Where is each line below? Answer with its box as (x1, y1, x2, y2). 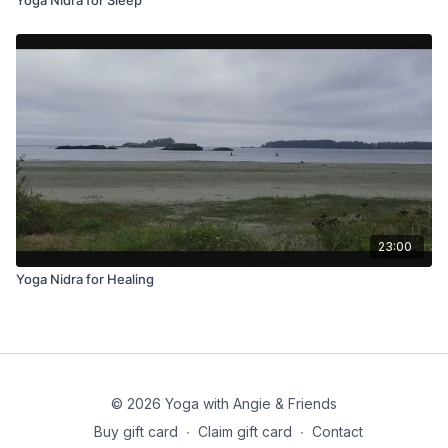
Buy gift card (93, 423, 178, 440)
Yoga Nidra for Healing (16, 270, 154, 287)
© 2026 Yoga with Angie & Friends (111, 395, 337, 412)
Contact (311, 423, 363, 440)
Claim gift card (197, 423, 292, 440)
